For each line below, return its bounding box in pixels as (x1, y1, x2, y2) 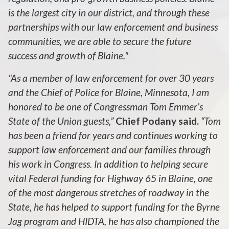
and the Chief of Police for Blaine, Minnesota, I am (8, 86, 209, 98)
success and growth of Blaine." (8, 49, 128, 61)
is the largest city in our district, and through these (8, 6, 210, 18)
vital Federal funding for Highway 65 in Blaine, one (8, 172, 213, 184)
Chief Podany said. (116, 114, 201, 127)
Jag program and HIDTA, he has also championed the (8, 215, 219, 227)
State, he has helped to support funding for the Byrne (8, 200, 220, 213)
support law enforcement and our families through (8, 143, 211, 155)
